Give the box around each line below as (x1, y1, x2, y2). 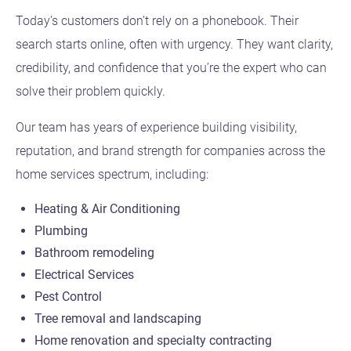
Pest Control (34, 289, 102, 305)
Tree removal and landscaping (34, 311, 201, 327)
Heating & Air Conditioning (34, 201, 180, 217)
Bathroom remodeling (34, 245, 154, 261)
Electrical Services (34, 267, 134, 283)
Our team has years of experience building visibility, (16, 119, 297, 135)
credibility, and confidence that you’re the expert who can (16, 60, 327, 75)
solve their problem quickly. (16, 83, 165, 99)
